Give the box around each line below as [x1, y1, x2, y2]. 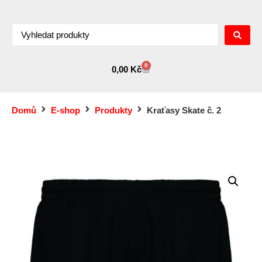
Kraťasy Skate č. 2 [147, 105, 221, 115]
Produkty [95, 105, 132, 115]
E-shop [51, 105, 80, 115]
